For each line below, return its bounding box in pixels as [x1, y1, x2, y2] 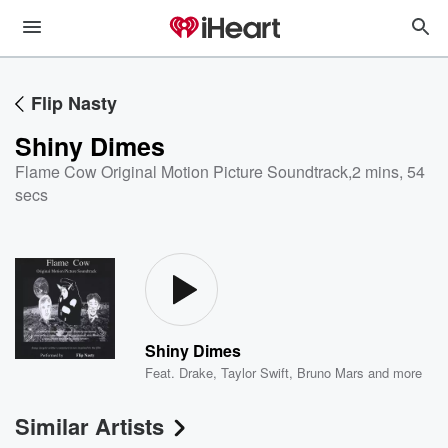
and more [364, 363, 423, 382]
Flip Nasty [31, 90, 117, 116]
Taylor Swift [221, 363, 290, 382]
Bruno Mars [297, 363, 365, 382]
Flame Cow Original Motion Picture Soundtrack [15, 160, 348, 183]
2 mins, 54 [352, 160, 425, 183]
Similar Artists [15, 410, 164, 442]
